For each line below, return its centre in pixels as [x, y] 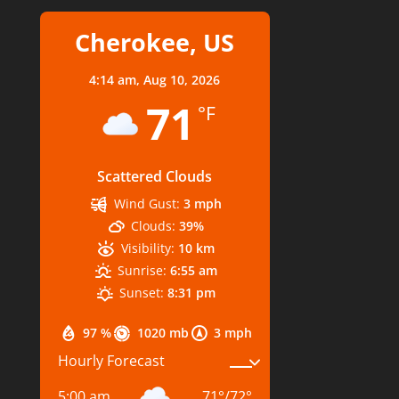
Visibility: [147, 248]
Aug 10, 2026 [182, 79]
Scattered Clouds [155, 176]
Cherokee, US [155, 42]
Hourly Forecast [111, 361]
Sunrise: [142, 270]
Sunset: [142, 292]
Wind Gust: [147, 203]
